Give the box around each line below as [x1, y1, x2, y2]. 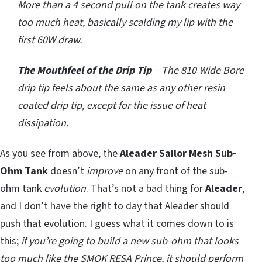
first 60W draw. [18, 33, 82, 48]
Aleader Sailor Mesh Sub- [120, 146, 236, 161]
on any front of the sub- [123, 164, 228, 179]
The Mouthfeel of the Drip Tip [18, 63, 151, 78]
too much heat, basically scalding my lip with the [18, 15, 233, 30]
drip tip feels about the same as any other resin [18, 81, 225, 96]
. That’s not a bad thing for [86, 181, 205, 196]
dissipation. [18, 116, 68, 131]
